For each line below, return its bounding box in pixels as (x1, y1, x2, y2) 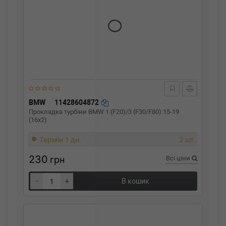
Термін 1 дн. (39, 135, 81, 144)
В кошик (121, 177, 149, 185)
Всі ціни (166, 154, 192, 162)
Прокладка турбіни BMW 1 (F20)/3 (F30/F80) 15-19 (29, 108, 179, 116)
